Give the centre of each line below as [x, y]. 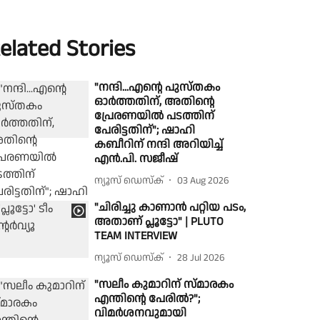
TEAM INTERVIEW [136, 236]
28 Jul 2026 [201, 257]
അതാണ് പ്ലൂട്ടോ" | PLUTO [159, 222]
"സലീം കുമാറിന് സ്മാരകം [164, 285]
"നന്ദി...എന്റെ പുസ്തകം [157, 87]
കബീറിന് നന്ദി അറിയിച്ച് [159, 145]
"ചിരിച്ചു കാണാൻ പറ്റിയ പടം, [170, 207]
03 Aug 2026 [204, 180]
